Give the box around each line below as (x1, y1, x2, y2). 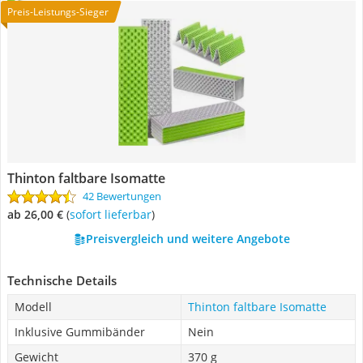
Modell (15, 299, 52, 314)
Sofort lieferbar (75, 207, 152, 222)
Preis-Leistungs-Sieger (7, 5, 109, 19)
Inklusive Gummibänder (15, 324, 145, 340)
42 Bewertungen (83, 189, 161, 203)
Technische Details (7, 272, 117, 288)
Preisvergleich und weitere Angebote (85, 231, 290, 246)
